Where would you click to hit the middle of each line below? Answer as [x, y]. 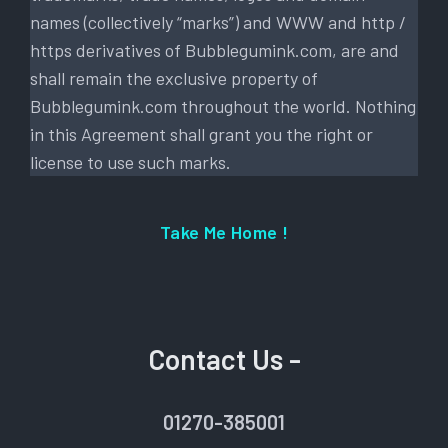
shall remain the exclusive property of [174, 77]
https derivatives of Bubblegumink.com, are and [214, 49]
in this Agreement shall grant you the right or [201, 133]
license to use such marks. [130, 161]
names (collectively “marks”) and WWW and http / [218, 21]
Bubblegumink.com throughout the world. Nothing [223, 105]
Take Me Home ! [224, 231]
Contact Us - [224, 358]
